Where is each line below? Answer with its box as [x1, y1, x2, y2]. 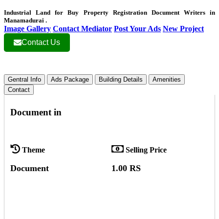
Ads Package [51, 75, 89, 83]
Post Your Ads [114, 24, 161, 33]
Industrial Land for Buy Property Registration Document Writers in [4, 8, 215, 16]
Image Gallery [4, 24, 51, 33]
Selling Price [125, 146, 167, 154]
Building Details [99, 75, 143, 83]
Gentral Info [8, 75, 41, 83]
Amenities [153, 75, 181, 83]
